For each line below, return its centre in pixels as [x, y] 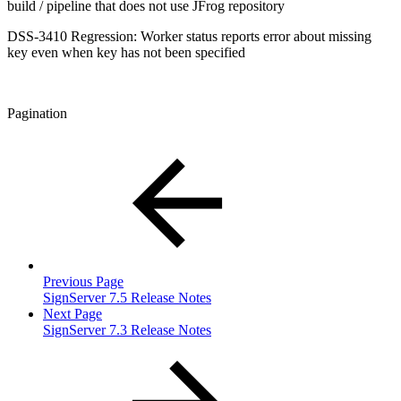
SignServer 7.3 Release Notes [127, 329]
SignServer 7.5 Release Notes [127, 297]
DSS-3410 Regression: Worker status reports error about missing [189, 36]
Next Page [73, 313]
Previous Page [83, 281]
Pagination [37, 113]
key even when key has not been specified [126, 52]
